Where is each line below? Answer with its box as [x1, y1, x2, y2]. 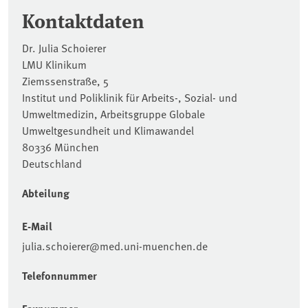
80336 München [22, 138, 99, 154]
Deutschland [22, 155, 82, 170]
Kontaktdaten [22, 5, 144, 34]
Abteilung [22, 184, 69, 201]
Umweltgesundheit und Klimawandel [22, 122, 194, 137]
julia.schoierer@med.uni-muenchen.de [22, 237, 208, 253]
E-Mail [22, 217, 52, 234]
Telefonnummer [22, 267, 97, 283]
